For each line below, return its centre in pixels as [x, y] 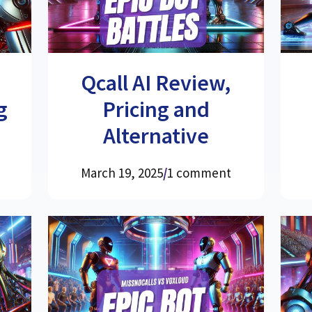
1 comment [199, 172]
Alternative [156, 135]
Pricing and [156, 109]
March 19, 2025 [122, 172]
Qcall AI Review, [156, 83]
